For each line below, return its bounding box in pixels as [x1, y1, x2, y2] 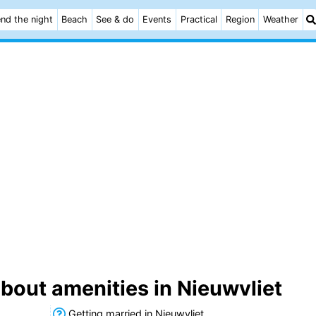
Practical [180, 14, 217, 25]
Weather [263, 14, 299, 25]
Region [225, 14, 255, 25]
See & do [96, 14, 135, 25]
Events [142, 14, 172, 25]
